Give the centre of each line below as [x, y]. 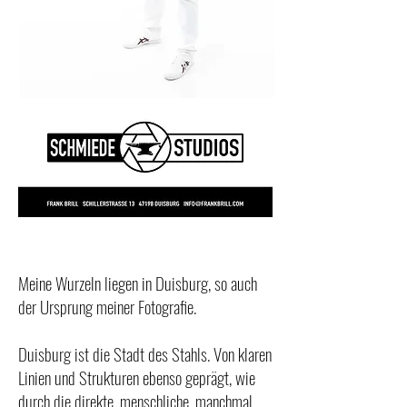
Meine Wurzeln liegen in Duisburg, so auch [138, 282]
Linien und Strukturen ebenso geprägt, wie [137, 377]
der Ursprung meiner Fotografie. [107, 306]
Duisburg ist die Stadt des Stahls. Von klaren [145, 353]
